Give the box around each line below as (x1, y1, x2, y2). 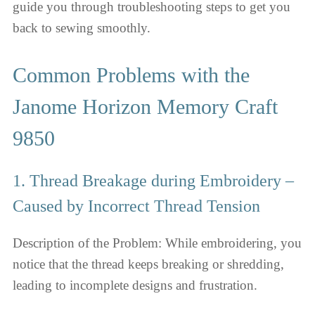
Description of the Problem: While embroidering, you (13, 235, 302, 250)
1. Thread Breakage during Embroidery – (13, 171, 294, 190)
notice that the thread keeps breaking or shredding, (13, 256, 284, 271)
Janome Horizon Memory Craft (13, 94, 278, 118)
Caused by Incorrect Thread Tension (13, 196, 260, 215)
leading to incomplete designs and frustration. (13, 277, 257, 292)
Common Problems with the (13, 63, 250, 86)
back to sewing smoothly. (13, 20, 150, 35)
